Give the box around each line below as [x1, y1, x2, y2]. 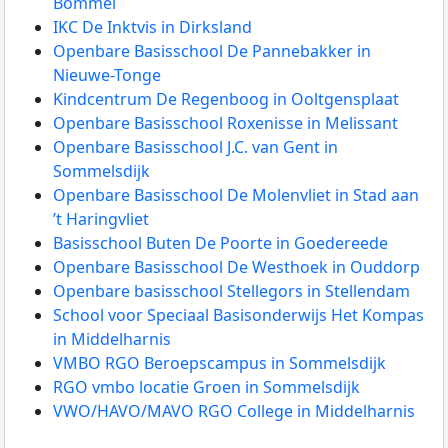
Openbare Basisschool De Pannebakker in [53, 40, 371, 63]
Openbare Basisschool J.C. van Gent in [53, 136, 338, 159]
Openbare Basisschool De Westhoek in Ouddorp [53, 256, 420, 279]
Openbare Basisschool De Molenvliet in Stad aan [53, 184, 419, 207]
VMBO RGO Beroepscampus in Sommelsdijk [53, 352, 386, 375]
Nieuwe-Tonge [53, 64, 161, 87]
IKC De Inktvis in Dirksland [53, 16, 252, 39]
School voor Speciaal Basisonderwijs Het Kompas [53, 304, 424, 327]
